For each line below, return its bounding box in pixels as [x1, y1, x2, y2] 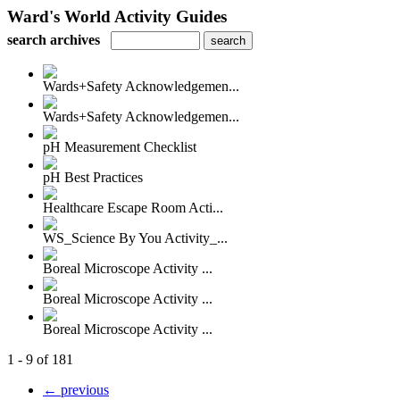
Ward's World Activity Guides [7, 7, 227, 26]
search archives [7, 32, 100, 47]
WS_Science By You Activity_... [43, 230, 228, 246]
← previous [43, 382, 109, 397]
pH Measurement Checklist [43, 139, 196, 154]
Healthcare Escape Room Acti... [43, 200, 223, 215]
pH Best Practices [43, 170, 143, 185]
